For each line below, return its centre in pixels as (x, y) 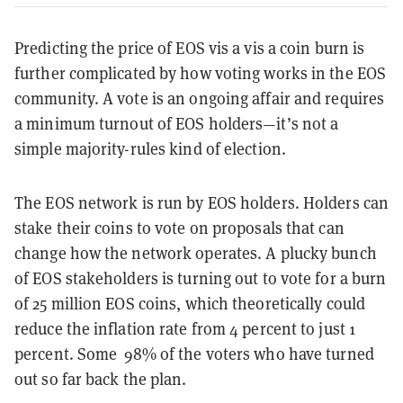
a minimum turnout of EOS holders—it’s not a (177, 124)
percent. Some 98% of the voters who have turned (194, 354)
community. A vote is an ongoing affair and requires (200, 99)
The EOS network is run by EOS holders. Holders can (202, 203)
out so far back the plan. (101, 380)
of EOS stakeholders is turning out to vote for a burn (201, 279)
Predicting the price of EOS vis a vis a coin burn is (190, 49)
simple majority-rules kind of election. (150, 149)
